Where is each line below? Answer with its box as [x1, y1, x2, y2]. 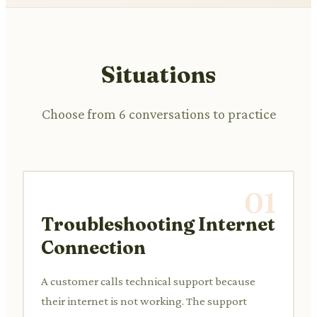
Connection [41, 236, 146, 259]
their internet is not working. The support [41, 294, 247, 308]
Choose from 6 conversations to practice [41, 105, 276, 122]
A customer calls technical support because [41, 274, 255, 288]
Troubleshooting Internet [41, 212, 275, 236]
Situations [101, 60, 216, 88]
